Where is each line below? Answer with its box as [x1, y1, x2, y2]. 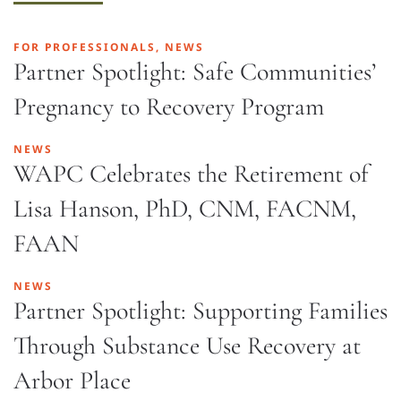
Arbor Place [13, 365, 131, 396]
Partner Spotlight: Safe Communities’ [13, 56, 376, 87]
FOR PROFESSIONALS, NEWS [13, 39, 204, 55]
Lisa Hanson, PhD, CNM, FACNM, [13, 193, 356, 224]
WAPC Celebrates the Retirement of [13, 158, 369, 189]
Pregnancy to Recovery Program [13, 91, 324, 122]
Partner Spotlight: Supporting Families [13, 295, 388, 326]
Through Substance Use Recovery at [13, 330, 361, 361]
